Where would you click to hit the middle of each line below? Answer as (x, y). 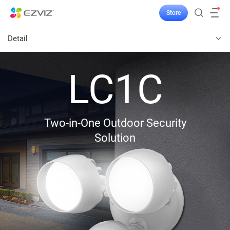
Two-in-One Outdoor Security (115, 123)
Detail (18, 39)
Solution (115, 138)
